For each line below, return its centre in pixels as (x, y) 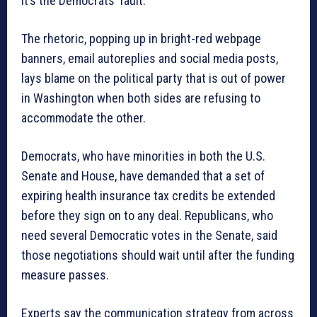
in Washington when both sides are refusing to (141, 98)
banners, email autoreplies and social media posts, (150, 59)
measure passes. (65, 275)
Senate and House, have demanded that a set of (143, 176)
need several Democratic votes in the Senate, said (149, 236)
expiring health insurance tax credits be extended (148, 196)
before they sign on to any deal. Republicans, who (147, 216)
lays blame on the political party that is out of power (154, 79)
